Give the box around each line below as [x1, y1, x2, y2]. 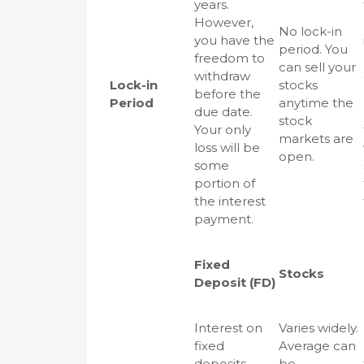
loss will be [194, 140, 260, 155]
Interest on [194, 320, 262, 336]
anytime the [279, 95, 353, 110]
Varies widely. [279, 320, 358, 336]
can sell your [279, 59, 356, 75]
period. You [279, 41, 348, 57]
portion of [194, 175, 255, 191]
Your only [194, 122, 251, 137]
